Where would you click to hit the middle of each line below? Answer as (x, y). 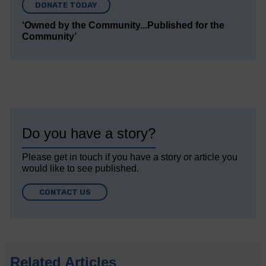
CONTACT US (65, 192)
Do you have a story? (89, 133)
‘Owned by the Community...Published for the (123, 25)
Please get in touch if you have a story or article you (130, 157)
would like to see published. (81, 168)
